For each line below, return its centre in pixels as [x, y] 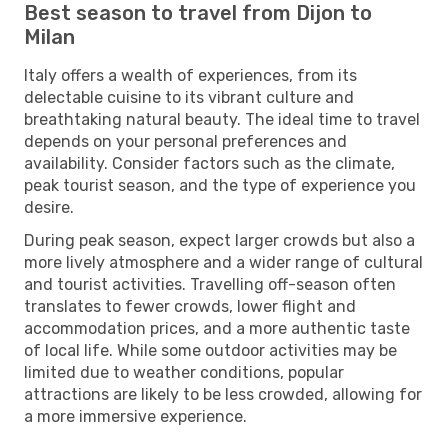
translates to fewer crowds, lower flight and [190, 306]
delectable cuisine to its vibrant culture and [189, 97]
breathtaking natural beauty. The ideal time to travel [222, 119]
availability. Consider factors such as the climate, [209, 163]
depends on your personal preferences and [185, 141]
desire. [49, 207]
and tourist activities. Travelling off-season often [210, 284]
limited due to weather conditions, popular [184, 372]
